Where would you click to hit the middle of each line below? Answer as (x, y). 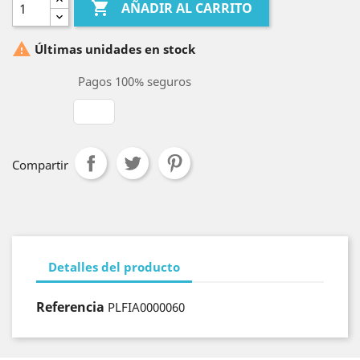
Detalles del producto (114, 266)
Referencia (70, 307)
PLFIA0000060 (146, 307)
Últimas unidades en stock (113, 49)
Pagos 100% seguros (133, 81)
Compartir (40, 165)
